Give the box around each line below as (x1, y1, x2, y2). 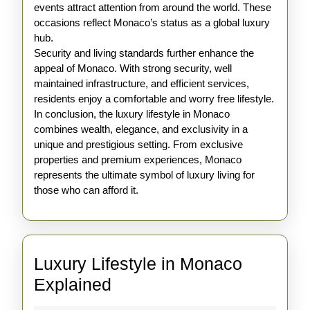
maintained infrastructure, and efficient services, (34, 77, 249, 89)
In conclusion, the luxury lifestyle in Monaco (34, 108, 230, 120)
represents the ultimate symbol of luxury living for (34, 169, 255, 181)
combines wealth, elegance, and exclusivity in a (34, 123, 248, 135)
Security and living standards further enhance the (34, 47, 254, 59)
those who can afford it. (34, 184, 138, 196)
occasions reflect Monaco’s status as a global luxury (34, 17, 270, 28)
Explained (34, 275, 111, 294)
